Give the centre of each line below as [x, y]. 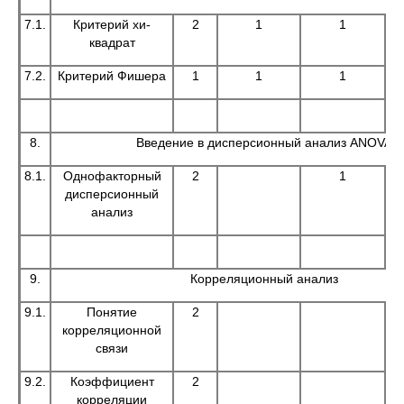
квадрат [112, 42]
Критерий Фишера [112, 76]
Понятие [112, 312]
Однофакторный [112, 176]
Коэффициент [112, 381]
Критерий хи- [112, 24]
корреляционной [112, 330]
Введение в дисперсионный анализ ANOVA [264, 142]
